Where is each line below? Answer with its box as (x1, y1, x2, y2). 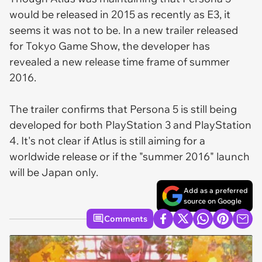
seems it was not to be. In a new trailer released (9, 23, 238, 37)
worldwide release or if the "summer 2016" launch (9, 150, 250, 163)
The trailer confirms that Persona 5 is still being (9, 102, 237, 116)
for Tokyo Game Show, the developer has (9, 39, 210, 53)
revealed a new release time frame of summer (9, 55, 230, 68)
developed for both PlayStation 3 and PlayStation (9, 118, 251, 132)
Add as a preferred (184, 186, 248, 195)
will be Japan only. (9, 166, 98, 179)
